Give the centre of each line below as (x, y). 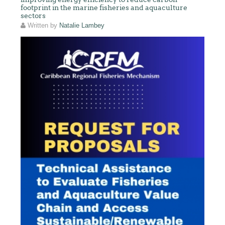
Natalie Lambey (82, 25)
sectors (33, 15)
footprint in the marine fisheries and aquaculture (104, 7)
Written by (43, 25)
